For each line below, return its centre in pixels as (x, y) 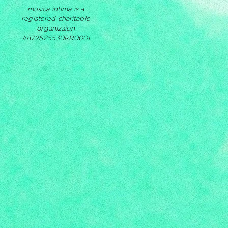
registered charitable (56, 18)
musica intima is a (56, 9)
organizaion (56, 28)
